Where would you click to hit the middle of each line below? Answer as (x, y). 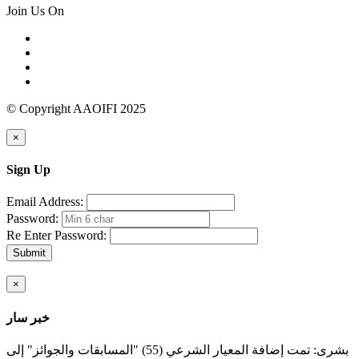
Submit (29, 253)
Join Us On (35, 10)
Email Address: (45, 202)
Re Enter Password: (56, 236)
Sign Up (28, 170)
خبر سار (28, 317)
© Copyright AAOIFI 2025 (76, 108)
